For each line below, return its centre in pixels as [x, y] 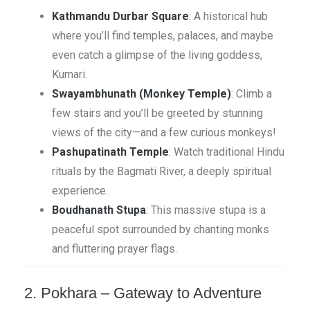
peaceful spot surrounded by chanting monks [161, 229]
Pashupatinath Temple [110, 152]
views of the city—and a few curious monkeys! [164, 133]
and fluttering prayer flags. [115, 249]
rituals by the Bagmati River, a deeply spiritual [162, 171]
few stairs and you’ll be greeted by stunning [157, 113]
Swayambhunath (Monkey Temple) [142, 94]
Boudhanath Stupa [99, 210]
